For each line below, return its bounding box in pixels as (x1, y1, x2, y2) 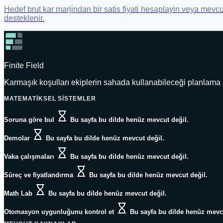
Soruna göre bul (4, 116, 54, 124)
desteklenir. (4, 14, 44, 23)
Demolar (4, 134, 30, 142)
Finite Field (4, 61, 44, 70)
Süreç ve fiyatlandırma (4, 171, 73, 179)
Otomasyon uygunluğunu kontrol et (4, 208, 114, 216)
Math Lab (4, 190, 32, 198)
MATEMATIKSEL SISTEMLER (4, 95, 97, 103)
